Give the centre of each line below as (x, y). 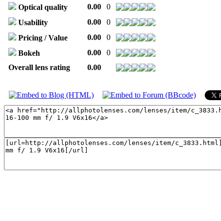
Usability (33, 23)
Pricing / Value (43, 38)
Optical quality (43, 7)
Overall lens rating (39, 68)
